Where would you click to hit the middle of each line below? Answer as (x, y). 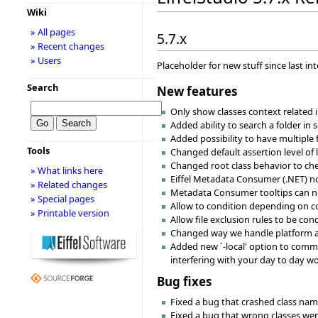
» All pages (53, 32)
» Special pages (62, 199)
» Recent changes (67, 46)
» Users (45, 60)
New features (197, 92)
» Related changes (68, 185)
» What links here (66, 170)
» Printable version (70, 213)
